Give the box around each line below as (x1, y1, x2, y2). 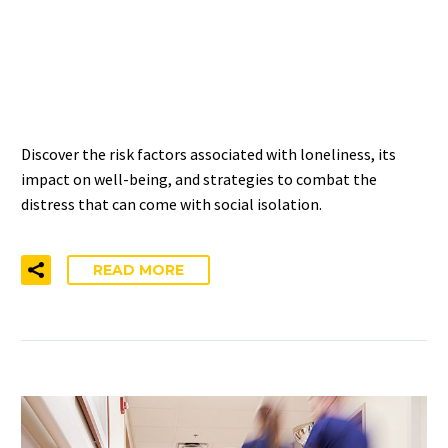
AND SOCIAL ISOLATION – (21, 30, 391, 65)
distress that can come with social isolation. (21, 194, 322, 215)
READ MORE (93, 260, 184, 279)
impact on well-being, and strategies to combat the (21, 169, 377, 190)
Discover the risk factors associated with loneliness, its (21, 144, 396, 165)
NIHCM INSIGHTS (21, 72, 272, 107)
